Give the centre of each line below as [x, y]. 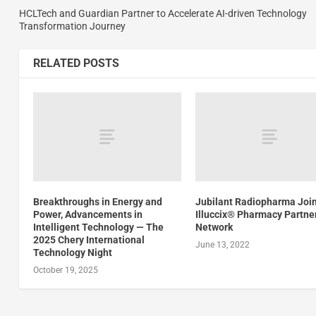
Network [214, 227]
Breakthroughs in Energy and [97, 201]
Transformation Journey [72, 26]
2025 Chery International [89, 239]
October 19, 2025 [65, 270]
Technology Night [72, 252]
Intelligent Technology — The [98, 227]
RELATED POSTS [76, 63]
